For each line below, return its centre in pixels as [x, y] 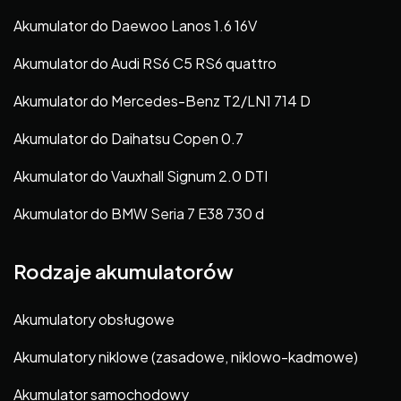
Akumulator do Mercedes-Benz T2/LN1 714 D [162, 101]
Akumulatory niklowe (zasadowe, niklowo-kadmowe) [186, 357]
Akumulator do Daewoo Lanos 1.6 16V [135, 26]
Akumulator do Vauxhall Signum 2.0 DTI [141, 176]
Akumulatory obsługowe [94, 320]
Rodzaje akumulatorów [124, 272]
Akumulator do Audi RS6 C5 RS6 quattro [145, 64]
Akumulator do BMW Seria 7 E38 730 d [139, 214]
